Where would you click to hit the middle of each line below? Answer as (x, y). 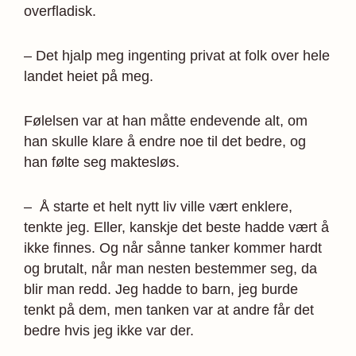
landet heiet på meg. (89, 76)
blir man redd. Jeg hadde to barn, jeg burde (161, 289)
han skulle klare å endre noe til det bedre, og (165, 141)
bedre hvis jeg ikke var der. (109, 330)
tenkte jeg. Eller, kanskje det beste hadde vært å (176, 227)
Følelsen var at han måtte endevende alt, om (166, 120)
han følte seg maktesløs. (102, 162)
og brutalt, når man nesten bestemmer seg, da (170, 268)
